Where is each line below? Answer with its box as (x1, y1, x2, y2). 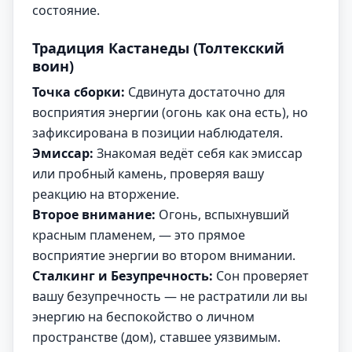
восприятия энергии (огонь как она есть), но (32, 104, 308, 121)
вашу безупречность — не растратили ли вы (32, 288, 307, 305)
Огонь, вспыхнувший (156, 206, 289, 223)
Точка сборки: (32, 83, 125, 101)
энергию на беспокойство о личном (32, 308, 255, 325)
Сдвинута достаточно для (125, 83, 285, 101)
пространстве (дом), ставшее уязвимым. (32, 328, 280, 346)
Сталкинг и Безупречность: (32, 267, 213, 284)
